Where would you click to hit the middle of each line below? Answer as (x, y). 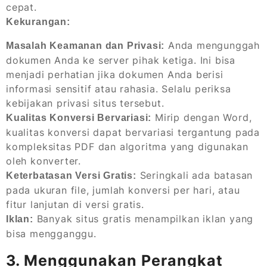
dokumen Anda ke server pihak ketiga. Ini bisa (121, 60)
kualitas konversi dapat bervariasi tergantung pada (133, 132)
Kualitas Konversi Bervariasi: (79, 117)
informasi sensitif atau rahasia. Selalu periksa (119, 89)
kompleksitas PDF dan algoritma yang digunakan (127, 146)
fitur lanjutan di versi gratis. (75, 204)
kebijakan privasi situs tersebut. (85, 103)
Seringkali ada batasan (195, 175)
